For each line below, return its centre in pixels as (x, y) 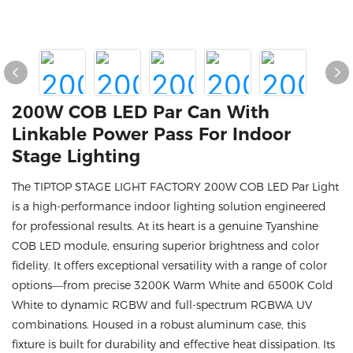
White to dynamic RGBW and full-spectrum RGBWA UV (162, 305)
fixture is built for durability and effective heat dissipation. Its (173, 344)
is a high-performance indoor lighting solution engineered (169, 206)
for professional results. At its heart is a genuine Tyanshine (165, 226)
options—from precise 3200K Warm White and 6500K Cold (173, 285)
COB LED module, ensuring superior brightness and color (165, 246)
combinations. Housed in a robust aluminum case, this (159, 325)
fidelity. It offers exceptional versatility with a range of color (169, 266)
